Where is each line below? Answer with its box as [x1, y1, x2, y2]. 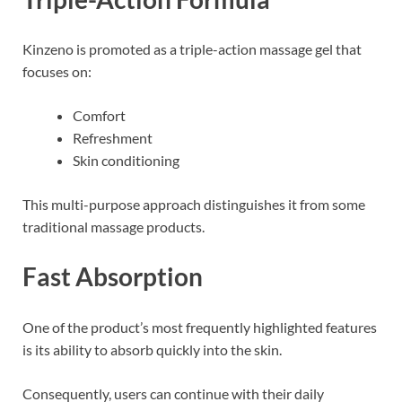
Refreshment [73, 129, 153, 147]
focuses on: [22, 63, 92, 81]
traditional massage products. [22, 218, 205, 236]
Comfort [73, 107, 126, 125]
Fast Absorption [22, 261, 203, 293]
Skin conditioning [73, 152, 179, 170]
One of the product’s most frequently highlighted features [22, 318, 377, 336]
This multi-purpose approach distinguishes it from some [22, 196, 365, 214]
